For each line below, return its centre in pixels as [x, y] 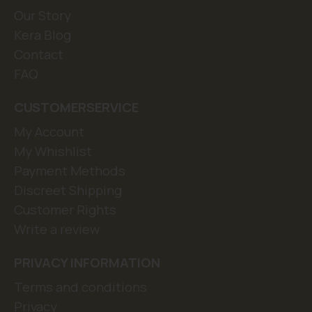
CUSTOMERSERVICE [76, 108]
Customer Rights [65, 210]
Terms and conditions [80, 287]
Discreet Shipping [68, 190]
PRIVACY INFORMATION [87, 263]
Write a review [57, 229]
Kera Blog [42, 35]
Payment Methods [70, 171]
